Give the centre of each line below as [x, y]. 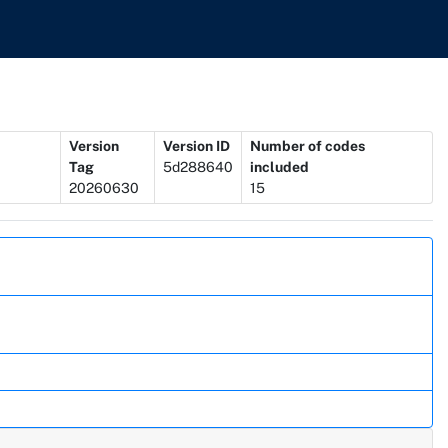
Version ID [196, 145]
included [279, 166]
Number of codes [307, 145]
